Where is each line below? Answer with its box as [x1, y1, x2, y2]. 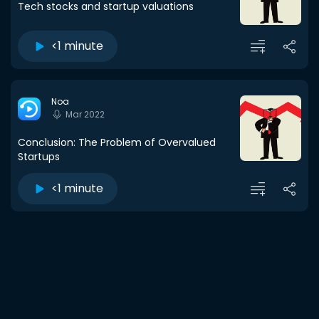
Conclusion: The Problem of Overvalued [18, 135, 216, 150]
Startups [18, 150, 60, 164]
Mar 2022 [66, 108, 105, 121]
